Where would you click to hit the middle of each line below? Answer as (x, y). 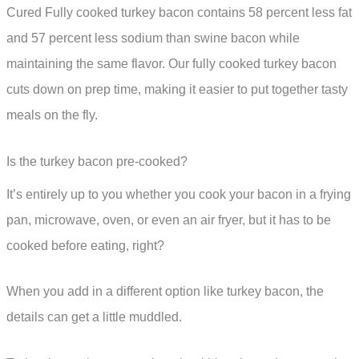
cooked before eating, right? (85, 245)
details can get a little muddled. (94, 317)
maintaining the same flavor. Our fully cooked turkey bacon (171, 64)
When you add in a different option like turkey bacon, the (165, 292)
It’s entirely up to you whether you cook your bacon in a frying (179, 194)
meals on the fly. (52, 115)
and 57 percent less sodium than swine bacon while (153, 38)
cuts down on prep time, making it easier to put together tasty (177, 90)
